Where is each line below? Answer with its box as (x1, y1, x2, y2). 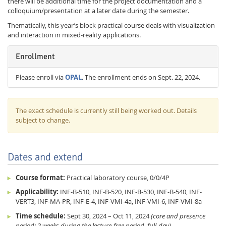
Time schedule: (15, 211, 66, 221)
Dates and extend (8, 150, 83, 163)
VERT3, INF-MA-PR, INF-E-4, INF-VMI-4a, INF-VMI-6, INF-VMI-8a (15, 197, 202, 206)
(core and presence (150, 211, 205, 221)
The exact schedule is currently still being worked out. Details (16, 105, 197, 115)
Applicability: (15, 187, 59, 197)
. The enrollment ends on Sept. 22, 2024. (82, 72, 200, 82)
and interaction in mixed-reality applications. (8, 30, 141, 40)
